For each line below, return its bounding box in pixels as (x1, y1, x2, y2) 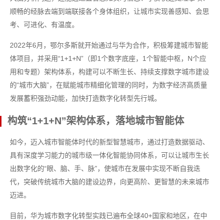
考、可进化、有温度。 (10, 21, 79, 28)
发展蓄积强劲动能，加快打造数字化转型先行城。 (10, 94, 161, 102)
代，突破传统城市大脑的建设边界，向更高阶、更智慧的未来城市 (10, 178, 209, 186)
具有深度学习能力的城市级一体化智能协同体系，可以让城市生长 (10, 151, 209, 159)
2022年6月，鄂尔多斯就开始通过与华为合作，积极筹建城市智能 (10, 41, 208, 49)
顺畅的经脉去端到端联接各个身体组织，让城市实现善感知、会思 (10, 7, 209, 15)
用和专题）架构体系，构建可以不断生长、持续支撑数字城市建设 (10, 68, 209, 76)
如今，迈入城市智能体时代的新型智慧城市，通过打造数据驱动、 (10, 138, 209, 146)
